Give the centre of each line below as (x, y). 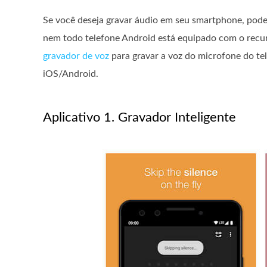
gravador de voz (76, 56)
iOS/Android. (71, 74)
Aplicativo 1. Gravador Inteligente (139, 117)
